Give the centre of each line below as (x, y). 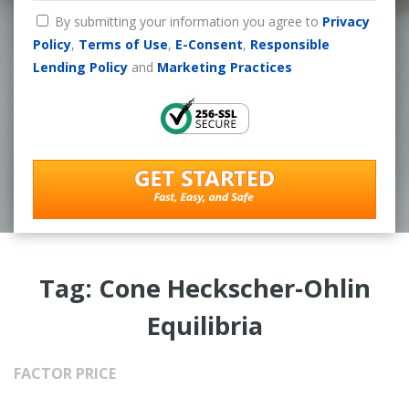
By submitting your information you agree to (188, 21)
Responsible (289, 44)
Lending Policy (80, 67)
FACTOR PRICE (65, 373)
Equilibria (204, 325)
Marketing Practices (224, 67)
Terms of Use (123, 44)
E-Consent (209, 44)
